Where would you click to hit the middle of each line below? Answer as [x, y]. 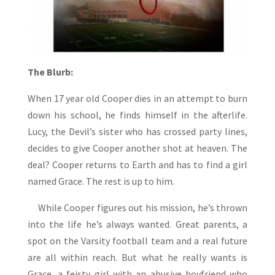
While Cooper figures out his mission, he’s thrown [137, 208]
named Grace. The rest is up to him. [101, 181]
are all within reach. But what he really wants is [137, 258]
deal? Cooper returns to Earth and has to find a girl [137, 165]
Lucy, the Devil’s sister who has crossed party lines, [137, 132]
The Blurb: [50, 72]
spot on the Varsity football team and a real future [137, 241]
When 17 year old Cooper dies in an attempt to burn [137, 99]
